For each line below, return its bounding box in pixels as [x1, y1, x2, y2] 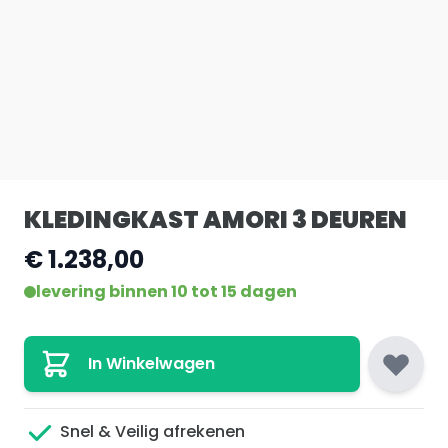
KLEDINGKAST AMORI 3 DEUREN [24, 202, 407, 236]
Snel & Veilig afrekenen [56, 420, 245, 444]
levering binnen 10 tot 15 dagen [36, 279, 297, 303]
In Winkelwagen [88, 351, 215, 375]
